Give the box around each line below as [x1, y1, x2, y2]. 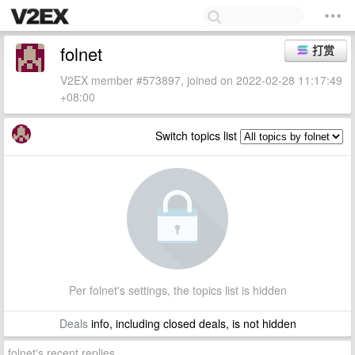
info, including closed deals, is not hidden [87, 315, 296, 331]
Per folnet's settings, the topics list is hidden [68, 282, 287, 298]
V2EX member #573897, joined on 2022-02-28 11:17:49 [60, 72, 342, 88]
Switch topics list [155, 128, 240, 143]
